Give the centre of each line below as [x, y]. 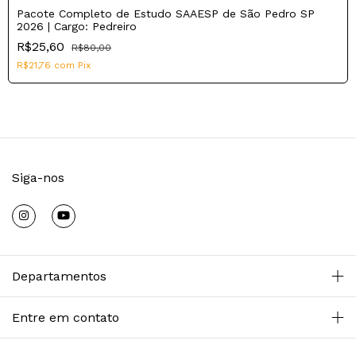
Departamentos [59, 276]
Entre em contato [66, 317]
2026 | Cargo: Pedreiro [77, 26]
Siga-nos [38, 177]
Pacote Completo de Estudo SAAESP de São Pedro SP [166, 13]
